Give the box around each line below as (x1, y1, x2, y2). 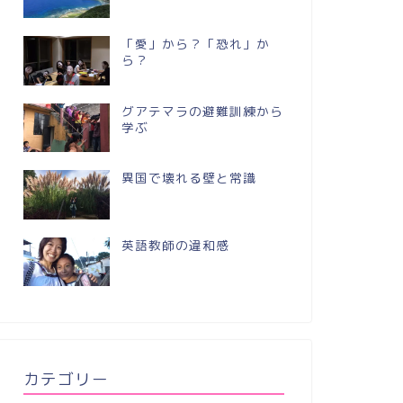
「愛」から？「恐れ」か (121, 35, 270, 53)
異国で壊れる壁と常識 (121, 169, 256, 187)
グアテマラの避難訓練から (121, 102, 283, 120)
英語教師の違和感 (121, 236, 229, 254)
